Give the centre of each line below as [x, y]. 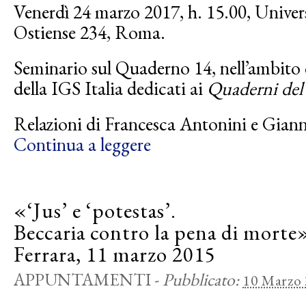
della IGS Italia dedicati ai [110, 88]
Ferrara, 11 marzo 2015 [115, 254]
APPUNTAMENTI [82, 279]
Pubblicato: [203, 279]
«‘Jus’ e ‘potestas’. [95, 210]
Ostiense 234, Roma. [89, 32]
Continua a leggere [82, 144]
